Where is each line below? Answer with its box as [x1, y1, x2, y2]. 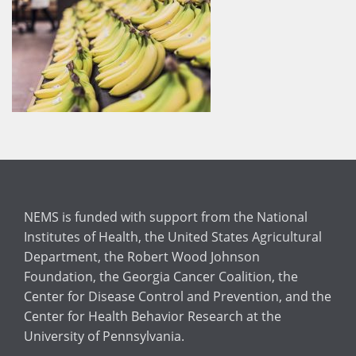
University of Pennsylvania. [24, 327, 184, 345]
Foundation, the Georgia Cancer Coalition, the [24, 268, 298, 285]
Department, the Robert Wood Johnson [24, 248, 260, 265]
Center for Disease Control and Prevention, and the [24, 288, 331, 305]
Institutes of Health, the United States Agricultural [24, 228, 322, 246]
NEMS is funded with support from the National [24, 208, 308, 226]
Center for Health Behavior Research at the [24, 308, 281, 325]
